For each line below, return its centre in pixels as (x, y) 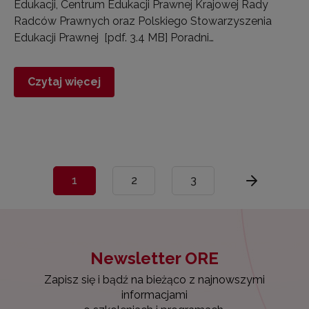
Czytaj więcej (64, 81)
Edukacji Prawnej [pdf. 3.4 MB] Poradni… (114, 37)
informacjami (154, 295)
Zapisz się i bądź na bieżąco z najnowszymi (154, 279)
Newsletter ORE (154, 258)
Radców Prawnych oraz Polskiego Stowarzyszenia (143, 21)
